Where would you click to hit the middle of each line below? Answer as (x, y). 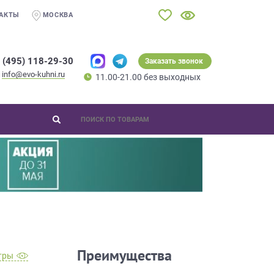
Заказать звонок (174, 61)
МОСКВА (58, 15)
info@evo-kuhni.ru (33, 74)
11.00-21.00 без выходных (148, 77)
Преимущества (124, 255)
